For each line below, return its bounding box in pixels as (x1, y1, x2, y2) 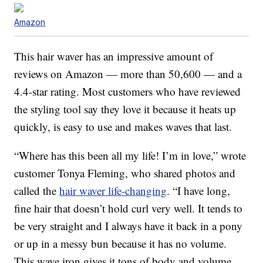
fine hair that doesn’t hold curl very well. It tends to (14, 201, 243, 216)
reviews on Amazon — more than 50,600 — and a (14, 66, 242, 82)
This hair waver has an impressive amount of (14, 49, 214, 64)
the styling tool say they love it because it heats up (14, 102, 237, 117)
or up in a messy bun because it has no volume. (14, 236, 227, 251)
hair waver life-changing (59, 183, 167, 198)
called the (14, 183, 60, 198)
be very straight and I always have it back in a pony (14, 218, 243, 234)
